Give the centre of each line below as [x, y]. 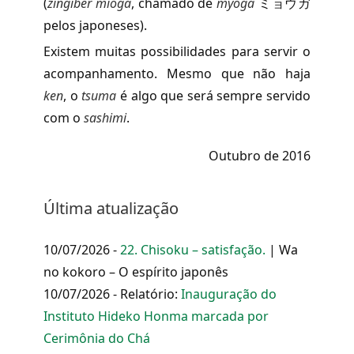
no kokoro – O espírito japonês [136, 271]
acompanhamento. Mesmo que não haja [177, 73]
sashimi [105, 117]
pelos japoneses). [97, 25]
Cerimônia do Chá [97, 338]
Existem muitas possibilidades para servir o [177, 51]
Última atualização [111, 208]
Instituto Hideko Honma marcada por [156, 316]
